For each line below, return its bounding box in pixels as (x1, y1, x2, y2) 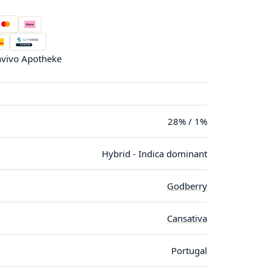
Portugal (171, 244, 207, 257)
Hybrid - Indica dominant (102, 147, 207, 160)
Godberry (167, 180, 207, 192)
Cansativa (167, 212, 207, 224)
